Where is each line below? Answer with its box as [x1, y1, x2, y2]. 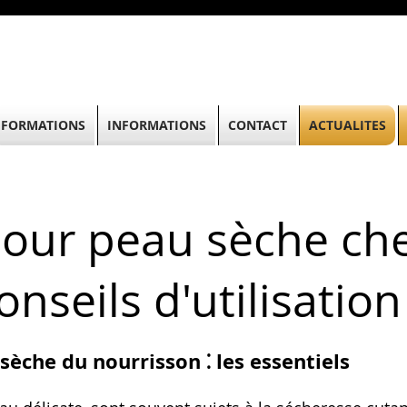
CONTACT [228, 116, 287, 134]
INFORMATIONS [107, 116, 206, 134]
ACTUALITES [309, 116, 386, 134]
